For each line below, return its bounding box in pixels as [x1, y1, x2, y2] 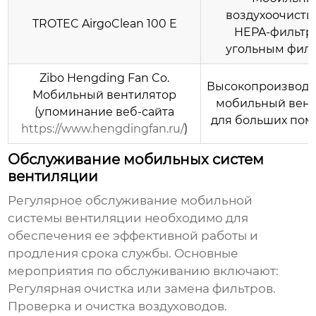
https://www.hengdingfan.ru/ [21, 122, 185, 136]
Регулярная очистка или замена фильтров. [8, 281, 276, 296]
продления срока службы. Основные [8, 246, 239, 261]
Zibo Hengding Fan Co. [39, 71, 170, 85]
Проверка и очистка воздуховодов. [8, 299, 228, 314]
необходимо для [142, 211, 249, 226]
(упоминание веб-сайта [35, 105, 175, 119]
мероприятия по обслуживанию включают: [8, 264, 279, 279]
